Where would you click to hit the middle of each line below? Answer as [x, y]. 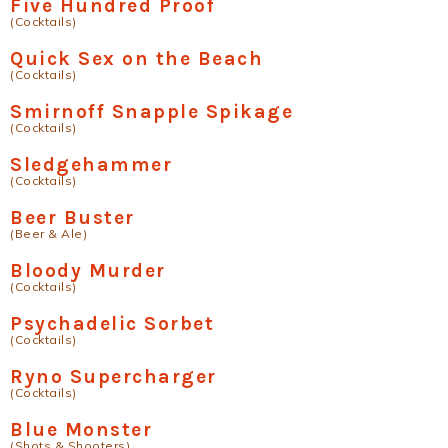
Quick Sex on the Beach [136, 59]
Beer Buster [72, 218]
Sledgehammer [91, 165]
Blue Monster [81, 430]
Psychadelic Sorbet [112, 324]
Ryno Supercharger [113, 377]
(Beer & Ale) [48, 234]
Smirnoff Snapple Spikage [151, 112]
